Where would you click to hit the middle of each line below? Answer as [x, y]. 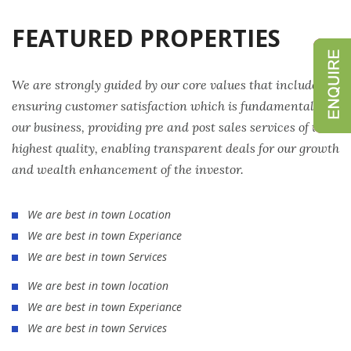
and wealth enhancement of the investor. [128, 169]
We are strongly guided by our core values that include [165, 85]
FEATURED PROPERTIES [146, 38]
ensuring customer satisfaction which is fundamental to [170, 106]
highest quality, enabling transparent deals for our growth [175, 148]
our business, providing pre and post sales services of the [171, 127]
